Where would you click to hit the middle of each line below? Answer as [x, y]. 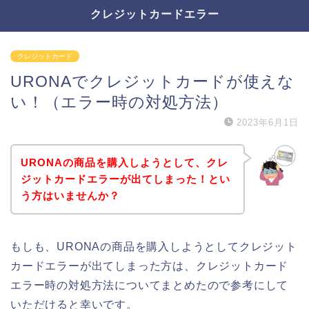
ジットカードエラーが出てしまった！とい [125, 179]
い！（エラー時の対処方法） [119, 102]
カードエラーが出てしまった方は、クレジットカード [150, 266]
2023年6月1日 [268, 122]
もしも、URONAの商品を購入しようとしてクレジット [154, 246]
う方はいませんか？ [70, 195]
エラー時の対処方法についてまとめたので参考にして [150, 285]
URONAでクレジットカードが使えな [152, 81]
